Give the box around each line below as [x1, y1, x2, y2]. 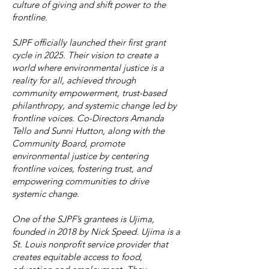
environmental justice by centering [12, 150, 148, 162]
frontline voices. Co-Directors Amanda [12, 112, 164, 124]
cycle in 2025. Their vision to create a [12, 49, 159, 61]
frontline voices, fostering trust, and [12, 163, 151, 174]
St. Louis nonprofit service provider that [12, 238, 168, 250]
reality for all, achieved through [12, 74, 136, 86]
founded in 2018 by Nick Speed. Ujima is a [12, 226, 180, 237]
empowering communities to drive [12, 175, 149, 187]
